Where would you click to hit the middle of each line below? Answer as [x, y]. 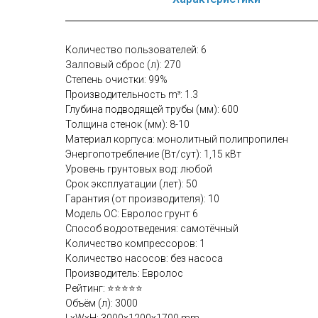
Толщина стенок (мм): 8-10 [127, 124]
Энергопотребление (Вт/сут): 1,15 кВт [153, 154]
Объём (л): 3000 [102, 303]
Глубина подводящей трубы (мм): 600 [152, 109]
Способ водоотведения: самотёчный [152, 229]
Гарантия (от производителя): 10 [142, 199]
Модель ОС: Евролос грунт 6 [132, 214]
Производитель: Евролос [124, 273]
